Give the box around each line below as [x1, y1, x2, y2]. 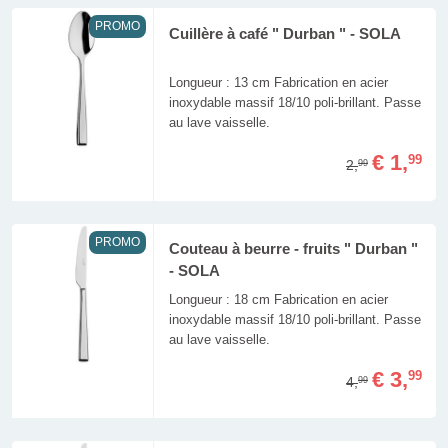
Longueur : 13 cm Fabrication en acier [168, 74, 388, 90]
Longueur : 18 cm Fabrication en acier [168, 291, 388, 307]
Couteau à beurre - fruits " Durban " [168, 241, 418, 258]
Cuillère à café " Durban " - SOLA [168, 25, 401, 42]
